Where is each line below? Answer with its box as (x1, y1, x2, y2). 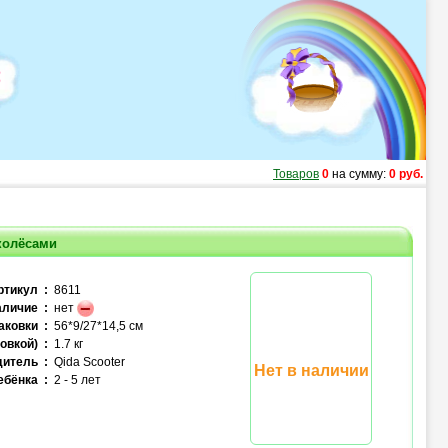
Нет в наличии (253, 362, 369, 379)
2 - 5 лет (48, 373, 101, 387)
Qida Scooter (48, 355, 125, 369)
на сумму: (329, 167, 389, 181)
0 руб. (389, 167, 423, 181)
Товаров (273, 167, 319, 181)
